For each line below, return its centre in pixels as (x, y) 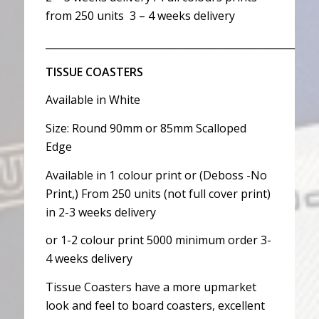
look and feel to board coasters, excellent (155, 305)
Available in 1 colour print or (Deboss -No (156, 175)
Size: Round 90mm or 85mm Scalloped (146, 129)
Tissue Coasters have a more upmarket (151, 287)
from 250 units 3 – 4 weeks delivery (140, 15)
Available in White (93, 100)
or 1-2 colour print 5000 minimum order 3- (158, 240)
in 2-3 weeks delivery (101, 212)
